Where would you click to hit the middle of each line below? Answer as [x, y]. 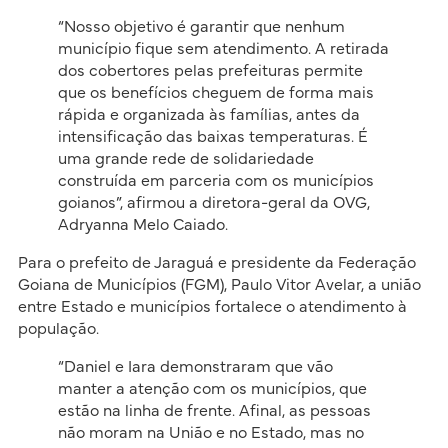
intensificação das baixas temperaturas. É [212, 137]
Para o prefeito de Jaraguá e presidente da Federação [216, 263]
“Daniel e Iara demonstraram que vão [195, 367]
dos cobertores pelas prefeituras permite [210, 71]
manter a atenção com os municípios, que [212, 389]
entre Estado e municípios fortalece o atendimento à [212, 307]
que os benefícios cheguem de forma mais [215, 93]
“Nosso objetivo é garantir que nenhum [201, 27]
